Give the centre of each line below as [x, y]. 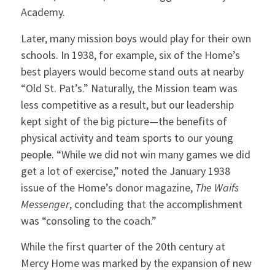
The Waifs [217, 187]
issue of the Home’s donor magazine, [108, 187]
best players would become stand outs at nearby [132, 71]
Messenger [45, 204]
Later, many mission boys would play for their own [136, 38]
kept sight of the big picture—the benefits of [124, 121]
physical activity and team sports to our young [127, 137]
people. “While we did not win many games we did [135, 154]
